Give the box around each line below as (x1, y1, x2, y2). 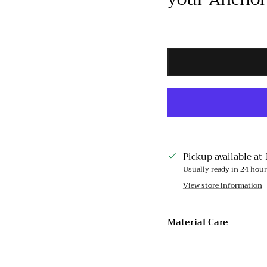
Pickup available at (182, 149, 265, 165)
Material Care (167, 215, 228, 231)
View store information (182, 179, 262, 192)
